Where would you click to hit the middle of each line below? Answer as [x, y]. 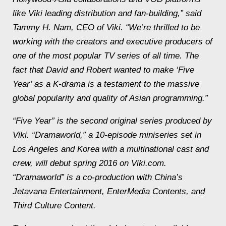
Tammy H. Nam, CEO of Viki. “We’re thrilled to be [106, 27]
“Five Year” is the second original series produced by [112, 121]
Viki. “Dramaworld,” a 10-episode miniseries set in [107, 135]
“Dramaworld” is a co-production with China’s [98, 177]
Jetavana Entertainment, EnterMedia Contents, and [109, 191]
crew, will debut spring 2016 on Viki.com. [90, 163]
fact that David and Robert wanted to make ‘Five [103, 70]
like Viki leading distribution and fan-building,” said [107, 13]
